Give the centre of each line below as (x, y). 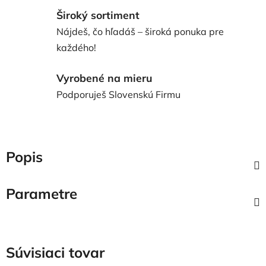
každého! (76, 47)
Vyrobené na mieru (104, 78)
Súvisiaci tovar (55, 252)
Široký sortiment (98, 15)
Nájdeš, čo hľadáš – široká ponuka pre (140, 31)
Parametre (42, 193)
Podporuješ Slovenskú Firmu (118, 94)
